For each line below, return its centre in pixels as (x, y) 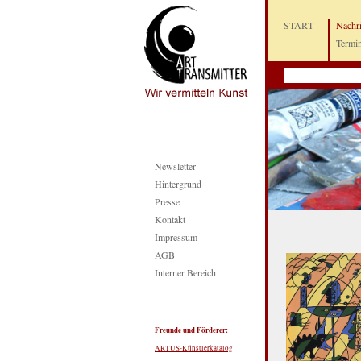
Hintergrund (178, 184)
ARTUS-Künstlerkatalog (194, 348)
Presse (167, 201)
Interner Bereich (185, 272)
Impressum (176, 237)
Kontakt (170, 219)
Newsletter (175, 166)
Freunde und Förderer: (191, 330)
